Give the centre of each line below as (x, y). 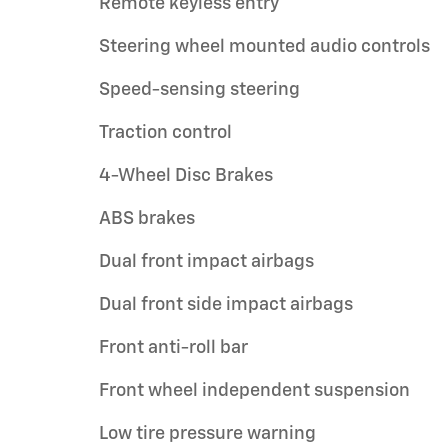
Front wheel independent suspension (254, 391)
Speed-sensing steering (199, 90)
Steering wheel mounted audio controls (264, 47)
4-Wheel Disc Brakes (186, 176)
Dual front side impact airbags (226, 305)
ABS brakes (147, 219)
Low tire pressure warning (207, 434)
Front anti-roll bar (173, 348)
